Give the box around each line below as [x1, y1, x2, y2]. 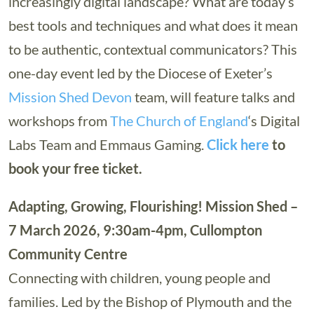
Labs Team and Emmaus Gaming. [8, 136, 207, 153]
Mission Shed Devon [8, 88, 132, 105]
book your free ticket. [8, 160, 142, 177]
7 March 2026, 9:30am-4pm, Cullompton [8, 221, 262, 238]
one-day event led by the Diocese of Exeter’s [8, 64, 273, 81]
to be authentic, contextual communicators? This [8, 41, 297, 57]
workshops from [8, 112, 110, 129]
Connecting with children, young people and [8, 269, 271, 286]
